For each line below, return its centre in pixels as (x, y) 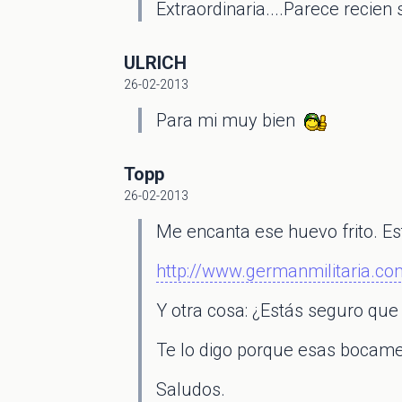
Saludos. (191, 389)
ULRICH (155, 63)
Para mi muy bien (230, 120)
